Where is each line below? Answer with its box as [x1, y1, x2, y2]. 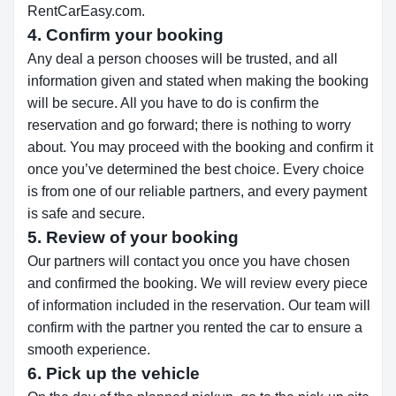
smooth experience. [27, 342, 150, 357]
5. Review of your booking [27, 228, 239, 247]
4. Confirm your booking [27, 26, 224, 44]
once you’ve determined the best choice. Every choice [27, 162, 364, 177]
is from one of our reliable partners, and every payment [27, 184, 367, 199]
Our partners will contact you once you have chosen [27, 254, 350, 269]
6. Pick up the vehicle [27, 364, 200, 383]
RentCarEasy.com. [27, 4, 145, 19]
